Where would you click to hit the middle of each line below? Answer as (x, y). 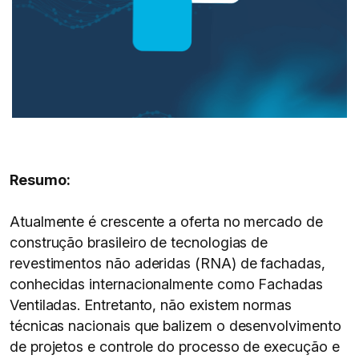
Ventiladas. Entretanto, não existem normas (151, 305)
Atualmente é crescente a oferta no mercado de (166, 222)
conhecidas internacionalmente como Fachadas (166, 284)
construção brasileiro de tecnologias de (139, 242)
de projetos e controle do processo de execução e (175, 347)
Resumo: (40, 180)
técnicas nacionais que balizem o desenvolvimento (175, 326)
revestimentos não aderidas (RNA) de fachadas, (167, 263)
